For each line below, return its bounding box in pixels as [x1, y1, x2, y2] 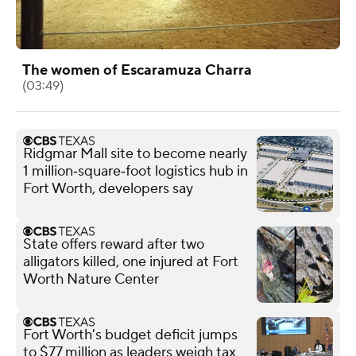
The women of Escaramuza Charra [22, 60, 252, 79]
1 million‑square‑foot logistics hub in [23, 161, 248, 180]
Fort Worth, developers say [23, 179, 193, 198]
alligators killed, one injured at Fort [23, 252, 238, 271]
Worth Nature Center [23, 269, 159, 288]
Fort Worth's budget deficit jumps [23, 325, 238, 344]
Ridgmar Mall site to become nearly [23, 144, 247, 163]
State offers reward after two [23, 234, 204, 253]
